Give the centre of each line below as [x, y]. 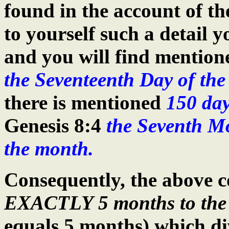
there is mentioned [85, 102]
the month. [49, 148]
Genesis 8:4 [53, 125]
